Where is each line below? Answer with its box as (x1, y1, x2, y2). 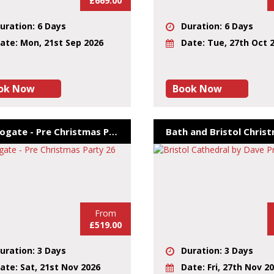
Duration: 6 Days (181, 20, 253, 32)
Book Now (172, 81, 222, 95)
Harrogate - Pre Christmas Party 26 (109, 125, 117, 138)
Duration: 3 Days (181, 244, 253, 256)
